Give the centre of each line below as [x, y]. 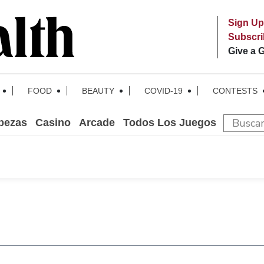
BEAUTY [98, 91]
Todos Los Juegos [170, 123]
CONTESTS [235, 91]
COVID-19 [164, 91]
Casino [53, 123]
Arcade [97, 123]
